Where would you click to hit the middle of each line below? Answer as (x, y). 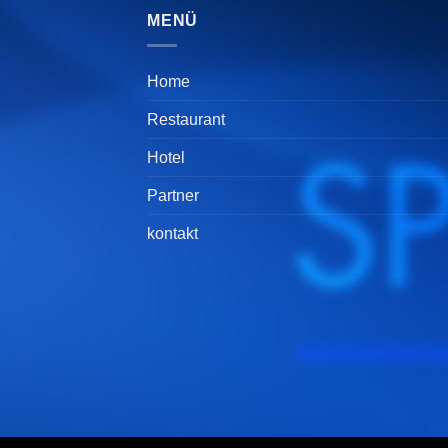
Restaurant (186, 119)
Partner (173, 195)
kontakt (172, 233)
